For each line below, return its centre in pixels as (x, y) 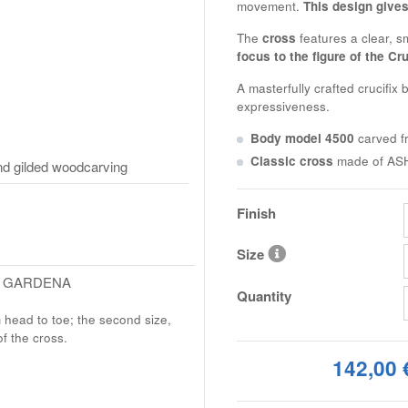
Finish (256, 213)
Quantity (264, 296)
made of (360, 160)
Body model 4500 (302, 138)
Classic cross (291, 160)
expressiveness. (283, 106)
